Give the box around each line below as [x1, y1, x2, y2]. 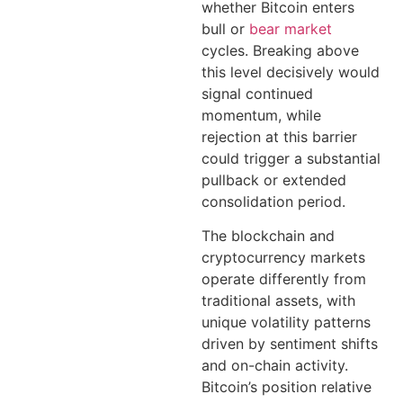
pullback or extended [201, 170, 346, 189]
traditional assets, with [201, 291, 355, 309]
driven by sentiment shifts [201, 334, 378, 353]
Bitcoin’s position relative [201, 377, 372, 396]
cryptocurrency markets [201, 247, 365, 266]
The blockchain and [201, 226, 335, 245]
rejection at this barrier [201, 127, 357, 146]
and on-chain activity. [201, 355, 348, 374]
